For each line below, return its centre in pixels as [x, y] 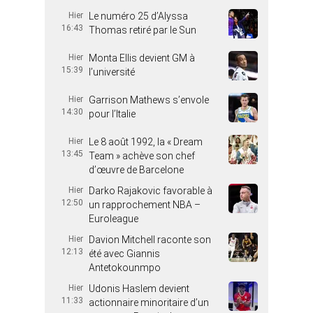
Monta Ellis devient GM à [142, 58]
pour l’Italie [112, 114]
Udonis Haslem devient [139, 289]
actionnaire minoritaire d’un [149, 303]
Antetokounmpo [125, 268]
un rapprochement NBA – [145, 205]
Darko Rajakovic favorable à [151, 191]
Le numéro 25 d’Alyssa [138, 16]
